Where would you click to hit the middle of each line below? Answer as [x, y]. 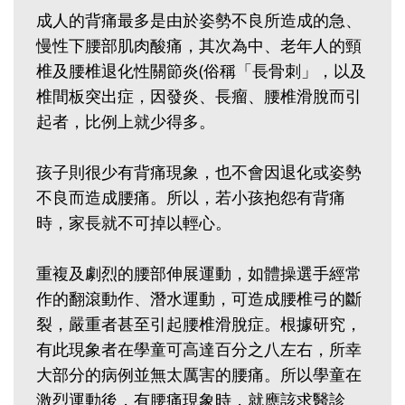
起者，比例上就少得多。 [126, 122]
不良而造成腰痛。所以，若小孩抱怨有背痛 [191, 198]
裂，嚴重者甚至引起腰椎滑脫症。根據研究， [199, 324]
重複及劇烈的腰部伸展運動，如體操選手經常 [199, 273]
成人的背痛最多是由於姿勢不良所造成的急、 [199, 20]
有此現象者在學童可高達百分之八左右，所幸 [199, 349]
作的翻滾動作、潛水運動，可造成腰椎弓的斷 [199, 299]
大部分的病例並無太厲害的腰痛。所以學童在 [199, 375]
